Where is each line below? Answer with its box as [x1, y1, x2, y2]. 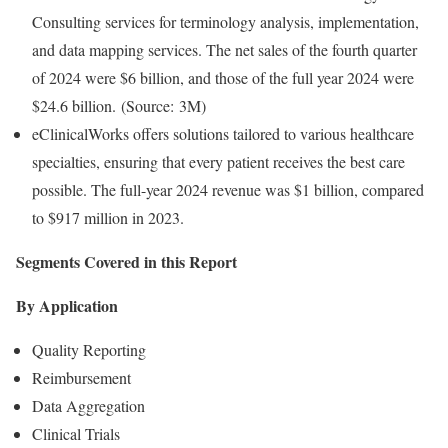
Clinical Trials [32, 423, 120, 445]
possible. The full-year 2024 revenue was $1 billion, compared [32, 179, 424, 201]
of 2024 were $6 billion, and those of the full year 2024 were [32, 67, 414, 89]
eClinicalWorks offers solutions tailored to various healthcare [32, 123, 414, 145]
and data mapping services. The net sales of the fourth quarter [32, 39, 417, 61]
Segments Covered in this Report [16, 250, 237, 274]
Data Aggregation [32, 395, 145, 417]
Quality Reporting [32, 339, 146, 361]
